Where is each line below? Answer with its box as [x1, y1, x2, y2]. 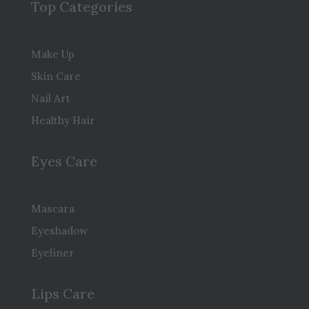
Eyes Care [30, 152, 97, 170]
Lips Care [30, 284, 94, 302]
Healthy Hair [30, 113, 95, 127]
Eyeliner [30, 246, 74, 259]
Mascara [30, 201, 74, 215]
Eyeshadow [30, 223, 88, 237]
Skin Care [30, 69, 81, 83]
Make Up [30, 47, 74, 61]
